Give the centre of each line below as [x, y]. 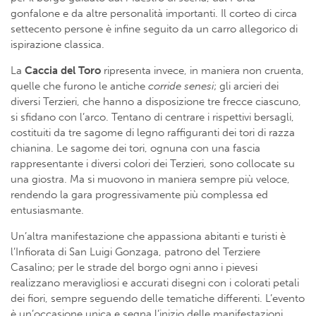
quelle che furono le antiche [79, 86]
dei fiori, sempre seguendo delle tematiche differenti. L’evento [158, 298]
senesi [199, 86]
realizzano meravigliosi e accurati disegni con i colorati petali [155, 282]
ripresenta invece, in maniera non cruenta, [202, 70]
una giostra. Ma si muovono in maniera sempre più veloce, [150, 179]
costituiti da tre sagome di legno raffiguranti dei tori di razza [153, 132]
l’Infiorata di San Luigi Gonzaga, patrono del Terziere [135, 251]
